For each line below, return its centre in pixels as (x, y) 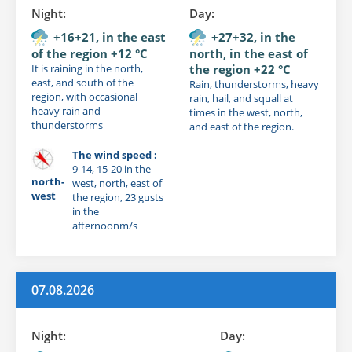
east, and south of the (82, 82)
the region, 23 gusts (118, 197)
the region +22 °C (240, 69)
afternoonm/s (105, 225)
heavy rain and (66, 110)
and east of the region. (242, 126)
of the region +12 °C (90, 53)
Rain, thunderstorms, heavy (255, 84)
